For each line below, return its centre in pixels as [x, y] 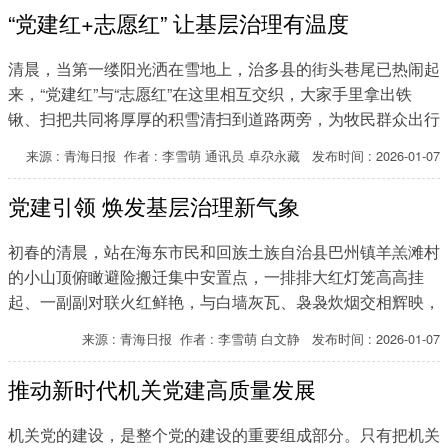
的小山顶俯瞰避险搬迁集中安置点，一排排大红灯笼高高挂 [216, 276]
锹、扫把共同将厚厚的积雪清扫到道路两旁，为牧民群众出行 [224, 118]
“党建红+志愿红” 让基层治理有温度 [178, 22]
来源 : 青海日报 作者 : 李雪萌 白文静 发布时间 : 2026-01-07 [261, 338]
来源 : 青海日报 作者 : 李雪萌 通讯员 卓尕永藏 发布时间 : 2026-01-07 [233, 155]
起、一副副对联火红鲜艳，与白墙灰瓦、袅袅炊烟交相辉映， [224, 301]
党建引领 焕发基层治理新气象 [154, 205]
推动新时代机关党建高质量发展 [162, 388]
